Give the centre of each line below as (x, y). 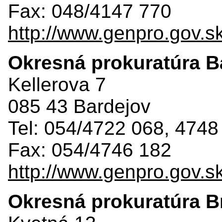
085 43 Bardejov (79, 106)
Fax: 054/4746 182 (90, 150)
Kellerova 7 (57, 84)
